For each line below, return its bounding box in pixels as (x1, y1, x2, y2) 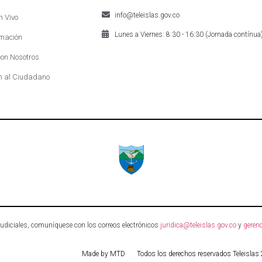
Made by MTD (82, 250, 125, 258)
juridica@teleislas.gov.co (160, 221, 236, 229)
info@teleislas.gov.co (115, 11, 180, 19)
